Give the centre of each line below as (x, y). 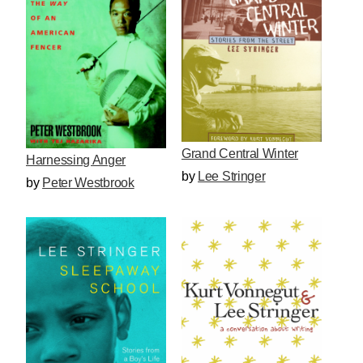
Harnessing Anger (76, 160)
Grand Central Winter (239, 154)
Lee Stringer (232, 177)
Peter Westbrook (88, 182)
